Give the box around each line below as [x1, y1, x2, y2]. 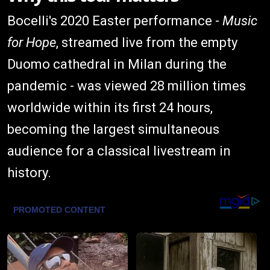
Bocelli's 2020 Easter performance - [7, 13, 222, 29]
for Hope [7, 35, 56, 51]
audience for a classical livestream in [7, 143, 231, 159]
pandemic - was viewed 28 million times [7, 78, 246, 94]
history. [7, 165, 51, 181]
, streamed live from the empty [56, 35, 237, 51]
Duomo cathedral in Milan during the [7, 57, 227, 72]
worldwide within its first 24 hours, [7, 100, 213, 116]
